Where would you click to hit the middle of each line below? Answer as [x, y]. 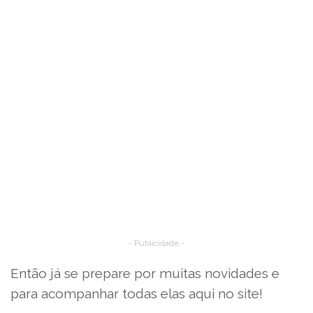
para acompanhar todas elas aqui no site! [137, 293]
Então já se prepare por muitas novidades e [145, 273]
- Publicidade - [156, 243]
